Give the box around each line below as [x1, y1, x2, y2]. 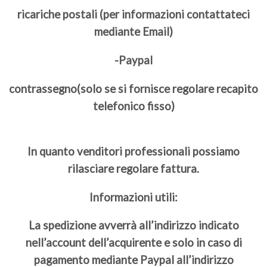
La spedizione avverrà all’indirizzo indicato [28, 219, 239, 232]
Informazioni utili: [89, 190, 178, 204]
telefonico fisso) [92, 99, 175, 113]
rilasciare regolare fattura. [68, 162, 199, 176]
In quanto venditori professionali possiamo [27, 145, 240, 159]
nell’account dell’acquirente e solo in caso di [25, 236, 242, 250]
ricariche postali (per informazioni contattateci [17, 8, 250, 21]
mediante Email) [94, 25, 173, 39]
